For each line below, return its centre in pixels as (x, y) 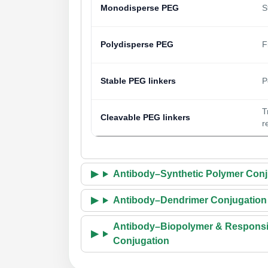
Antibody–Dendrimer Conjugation (190, 200)
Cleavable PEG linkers (145, 118)
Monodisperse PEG (140, 8)
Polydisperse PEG (137, 45)
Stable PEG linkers (138, 81)
